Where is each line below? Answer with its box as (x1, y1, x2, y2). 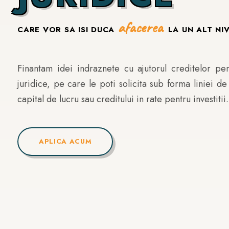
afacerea (117, 17, 163, 37)
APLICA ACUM (39, 136, 92, 146)
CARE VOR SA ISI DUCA (17, 24, 118, 35)
